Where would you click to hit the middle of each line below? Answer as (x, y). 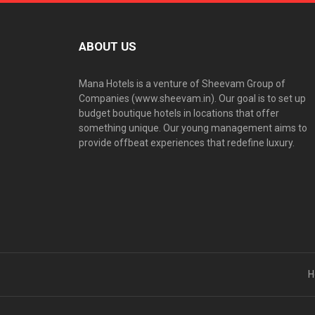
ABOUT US (108, 47)
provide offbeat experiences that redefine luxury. (187, 143)
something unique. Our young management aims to (193, 128)
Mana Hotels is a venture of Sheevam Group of (182, 84)
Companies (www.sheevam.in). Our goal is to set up (192, 99)
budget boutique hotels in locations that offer (179, 114)
